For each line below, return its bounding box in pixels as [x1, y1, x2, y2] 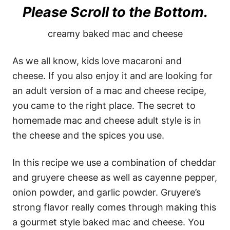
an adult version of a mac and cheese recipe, [12, 85, 206, 96]
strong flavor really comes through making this [12, 202, 216, 213]
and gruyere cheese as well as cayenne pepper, [12, 172, 217, 183]
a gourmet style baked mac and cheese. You [12, 217, 204, 227]
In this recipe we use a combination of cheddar [12, 157, 216, 168]
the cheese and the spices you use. [12, 130, 164, 141]
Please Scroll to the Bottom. [22, 4, 208, 21]
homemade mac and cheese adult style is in [12, 115, 201, 126]
